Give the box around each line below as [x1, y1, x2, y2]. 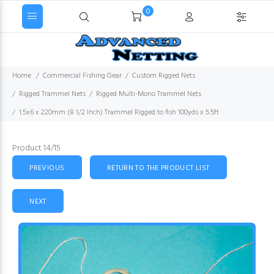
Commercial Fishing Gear [43, 70, 122, 82]
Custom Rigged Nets [132, 70, 195, 82]
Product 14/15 [12, 141, 61, 155]
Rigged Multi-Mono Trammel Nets [96, 88, 201, 100]
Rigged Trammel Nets [19, 88, 86, 100]
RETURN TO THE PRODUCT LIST [105, 161, 212, 174]
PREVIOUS [28, 161, 67, 174]
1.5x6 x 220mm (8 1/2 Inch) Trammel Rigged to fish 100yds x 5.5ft [19, 106, 219, 119]
